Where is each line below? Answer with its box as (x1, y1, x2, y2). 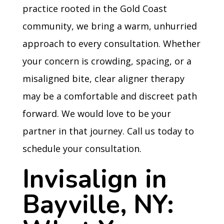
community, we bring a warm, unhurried (22, 20, 197, 32)
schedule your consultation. (22, 142, 141, 154)
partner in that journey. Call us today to (22, 125, 194, 137)
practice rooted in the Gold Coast (22, 2, 167, 14)
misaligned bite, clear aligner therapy (22, 72, 184, 84)
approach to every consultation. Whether (22, 37, 200, 49)
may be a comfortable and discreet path (22, 90, 197, 102)
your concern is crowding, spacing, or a (22, 55, 191, 67)
